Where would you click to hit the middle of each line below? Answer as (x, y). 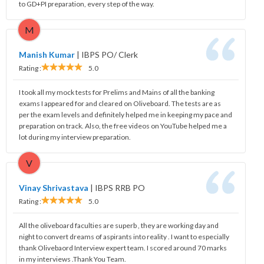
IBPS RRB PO (120, 187)
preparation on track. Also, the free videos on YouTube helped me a (123, 126)
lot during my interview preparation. (75, 137)
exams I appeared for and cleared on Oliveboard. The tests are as (120, 103)
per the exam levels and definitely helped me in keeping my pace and (126, 114)
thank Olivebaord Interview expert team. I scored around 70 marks (123, 247)
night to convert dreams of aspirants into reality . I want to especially (124, 236)
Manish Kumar (47, 54)
